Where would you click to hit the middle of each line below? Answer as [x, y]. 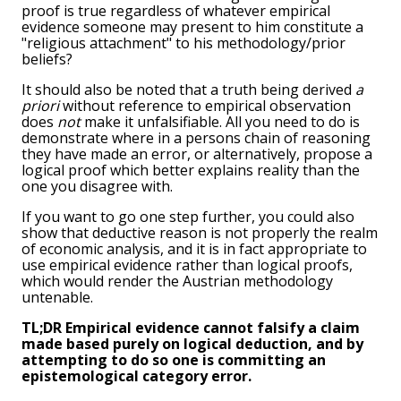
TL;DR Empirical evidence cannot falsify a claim [191, 328]
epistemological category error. [137, 376]
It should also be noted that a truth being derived [188, 90]
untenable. [57, 298]
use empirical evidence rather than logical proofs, [187, 265]
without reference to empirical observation [205, 106]
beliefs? [47, 60]
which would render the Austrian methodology [177, 282]
